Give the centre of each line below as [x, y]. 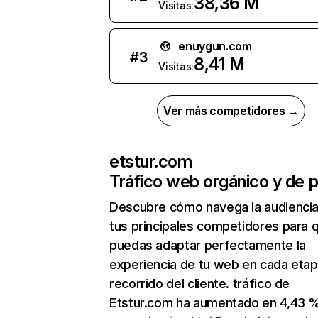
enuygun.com [215, 46]
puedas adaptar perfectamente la [208, 245]
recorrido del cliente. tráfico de [200, 284]
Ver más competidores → [231, 111]
